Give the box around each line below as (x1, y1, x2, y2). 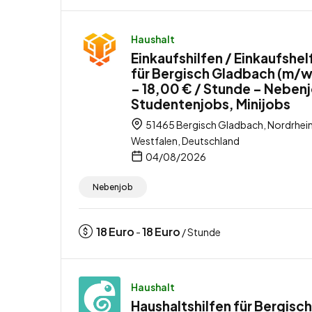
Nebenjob (93, 181, 133, 192)
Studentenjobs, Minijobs (131, 95, 290, 112)
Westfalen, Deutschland (131, 134, 240, 147)
